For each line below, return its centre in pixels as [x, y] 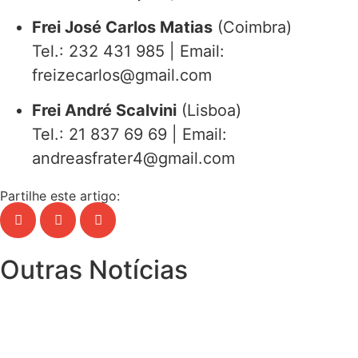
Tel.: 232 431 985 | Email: [128, 51]
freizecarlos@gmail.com [122, 75]
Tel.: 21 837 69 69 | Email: [129, 135]
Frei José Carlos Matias [122, 27]
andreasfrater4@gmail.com [133, 159]
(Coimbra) [252, 27]
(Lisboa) [209, 111]
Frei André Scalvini [104, 111]
